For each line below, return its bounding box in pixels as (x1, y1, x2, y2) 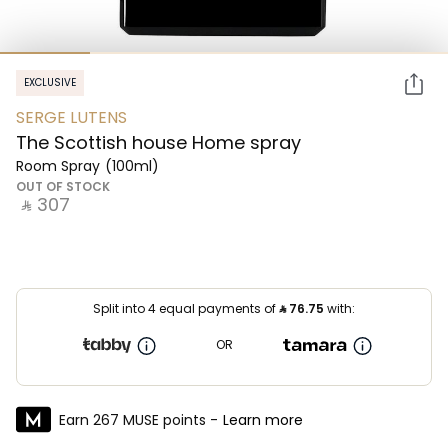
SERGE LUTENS (16, 106, 127, 129)
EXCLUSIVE (24, 75, 76, 90)
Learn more (223, 409, 303, 430)
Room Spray (16, 156, 100, 176)
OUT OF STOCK (16, 178, 110, 195)
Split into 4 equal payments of (93, 300, 279, 317)
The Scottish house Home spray (16, 130, 301, 155)
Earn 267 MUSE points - (59, 409, 218, 430)
